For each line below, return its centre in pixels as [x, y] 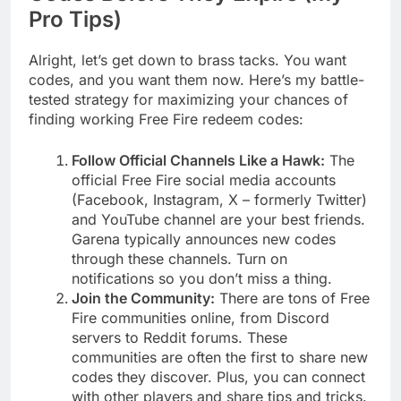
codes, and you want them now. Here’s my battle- [196, 79]
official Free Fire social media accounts [204, 179]
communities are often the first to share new [220, 357]
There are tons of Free [292, 298]
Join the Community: [143, 298]
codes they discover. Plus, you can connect [218, 376]
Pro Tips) [75, 19]
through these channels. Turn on [179, 258]
